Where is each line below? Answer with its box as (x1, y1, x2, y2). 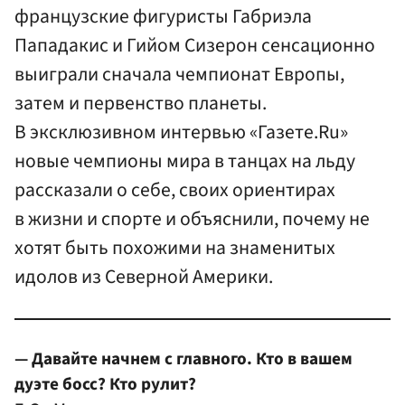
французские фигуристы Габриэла (14, 3, 312, 32)
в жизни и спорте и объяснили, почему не (14, 205, 370, 234)
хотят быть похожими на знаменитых (14, 234, 335, 263)
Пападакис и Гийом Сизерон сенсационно (14, 32, 375, 61)
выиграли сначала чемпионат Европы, (14, 61, 344, 89)
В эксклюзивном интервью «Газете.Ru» (14, 118, 348, 147)
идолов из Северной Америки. (14, 263, 273, 292)
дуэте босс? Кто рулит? (14, 371, 196, 397)
